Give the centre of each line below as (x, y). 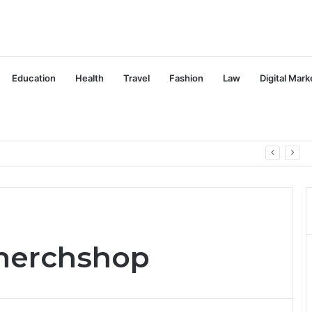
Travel (136, 78)
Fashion (186, 78)
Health (89, 78)
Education (34, 78)
